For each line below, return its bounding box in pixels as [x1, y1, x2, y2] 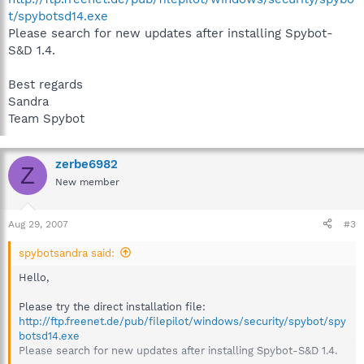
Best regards [8, 77, 83, 92]
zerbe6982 [55, 157, 118, 171]
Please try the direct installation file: [19, 300, 206, 313]
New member [55, 176, 119, 188]
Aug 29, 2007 [8, 218, 68, 230]
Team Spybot [8, 111, 84, 126]
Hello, [19, 271, 49, 284]
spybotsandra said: [19, 246, 115, 259]
